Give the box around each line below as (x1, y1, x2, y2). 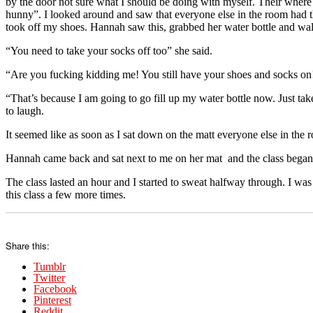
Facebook (34, 282, 77, 295)
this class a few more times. (6, 188, 126, 201)
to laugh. (6, 104, 44, 117)
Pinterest (34, 293, 71, 306)
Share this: (6, 238, 50, 252)
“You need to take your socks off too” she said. (6, 44, 212, 57)
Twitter (34, 271, 65, 284)
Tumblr (34, 260, 66, 272)
